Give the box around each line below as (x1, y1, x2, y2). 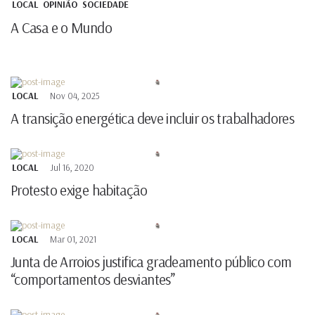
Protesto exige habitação (11, 181, 147, 200)
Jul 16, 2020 (50, 162, 94, 174)
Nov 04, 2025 (50, 90, 100, 102)
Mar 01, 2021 (50, 233, 96, 245)
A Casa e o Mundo (11, 18, 112, 37)
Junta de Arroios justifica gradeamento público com (11, 252, 292, 271)
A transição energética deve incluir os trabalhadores (11, 109, 295, 128)
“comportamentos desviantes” (11, 270, 174, 289)
